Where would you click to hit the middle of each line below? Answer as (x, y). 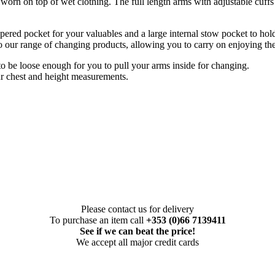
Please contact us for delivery (137, 209)
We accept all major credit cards (137, 242)
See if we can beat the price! (137, 231)
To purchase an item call (98, 220)
